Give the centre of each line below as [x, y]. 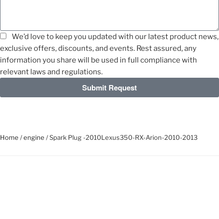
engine [34, 137]
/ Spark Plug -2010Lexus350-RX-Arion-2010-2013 [121, 137]
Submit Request [109, 87]
